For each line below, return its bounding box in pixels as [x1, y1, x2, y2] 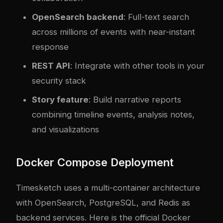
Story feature [32, 94, 89, 105]
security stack [32, 75, 86, 86]
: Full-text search [123, 11, 189, 22]
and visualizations [32, 124, 99, 134]
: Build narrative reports [89, 94, 181, 105]
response [32, 41, 69, 52]
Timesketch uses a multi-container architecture [16, 182, 200, 193]
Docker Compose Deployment [16, 155, 174, 169]
